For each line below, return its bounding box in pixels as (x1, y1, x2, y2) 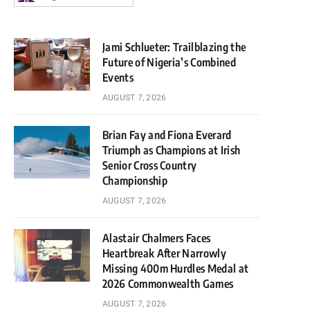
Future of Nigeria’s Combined (102, 55, 236, 69)
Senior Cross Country (102, 158, 197, 172)
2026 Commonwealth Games (102, 277, 234, 291)
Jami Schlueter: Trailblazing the (102, 40, 246, 54)
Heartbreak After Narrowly (102, 246, 227, 260)
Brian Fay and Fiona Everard (102, 128, 232, 142)
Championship (102, 174, 167, 188)
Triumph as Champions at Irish (102, 143, 241, 157)
